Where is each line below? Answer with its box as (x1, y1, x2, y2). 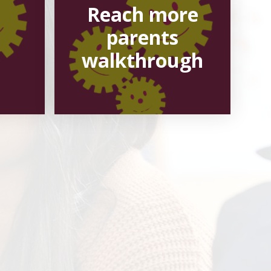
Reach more (87, 1, 198, 28)
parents (106, 24, 179, 51)
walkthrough (82, 47, 204, 74)
